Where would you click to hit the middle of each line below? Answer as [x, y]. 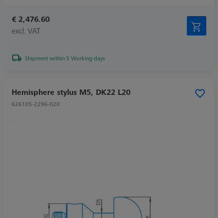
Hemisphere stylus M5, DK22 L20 [71, 92]
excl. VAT [26, 30]
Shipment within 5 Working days [65, 58]
